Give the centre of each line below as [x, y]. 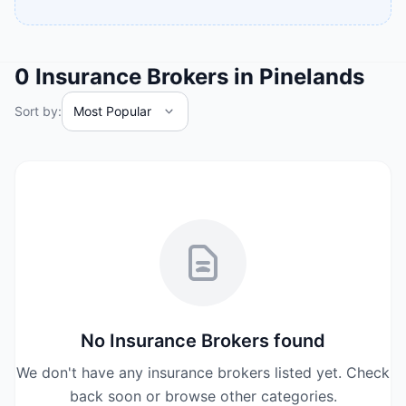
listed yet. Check [330, 372]
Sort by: [38, 111]
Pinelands [312, 77]
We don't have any [82, 372]
